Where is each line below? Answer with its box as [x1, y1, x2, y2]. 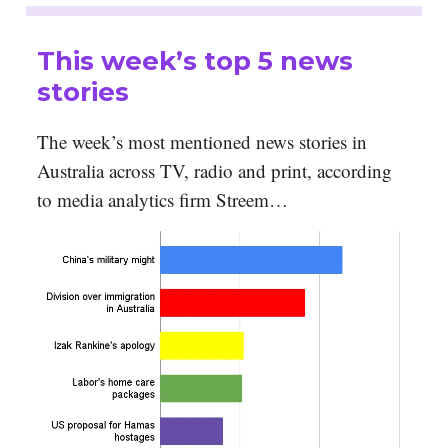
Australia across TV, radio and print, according [37, 158, 392, 184]
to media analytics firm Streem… [37, 187, 288, 213]
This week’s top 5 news [37, 45, 353, 78]
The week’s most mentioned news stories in [37, 129, 367, 155]
